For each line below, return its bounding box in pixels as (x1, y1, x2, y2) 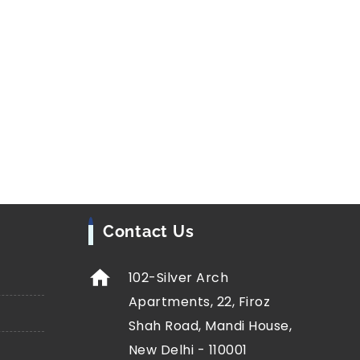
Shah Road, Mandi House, (128, 317, 292, 335)
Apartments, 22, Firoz (128, 292, 271, 311)
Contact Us (102, 222, 194, 241)
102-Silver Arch (128, 268, 229, 287)
